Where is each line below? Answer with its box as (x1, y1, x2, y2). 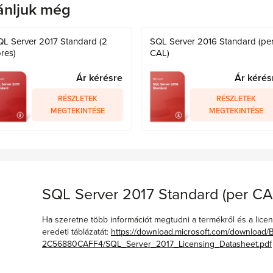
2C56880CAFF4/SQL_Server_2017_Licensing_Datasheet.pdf (42, 239, 272, 250)
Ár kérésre (76, 72, 122, 85)
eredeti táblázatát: (42, 227, 111, 238)
